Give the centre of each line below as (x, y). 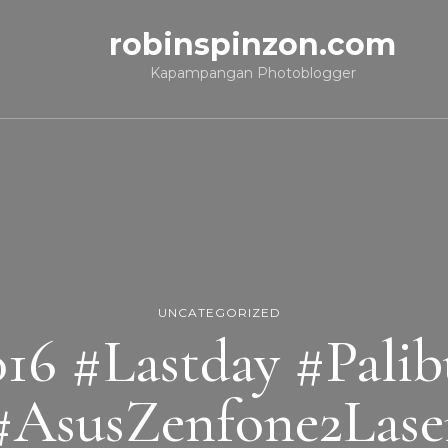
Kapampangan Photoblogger (252, 73)
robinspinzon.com (252, 44)
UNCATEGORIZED (219, 312)
